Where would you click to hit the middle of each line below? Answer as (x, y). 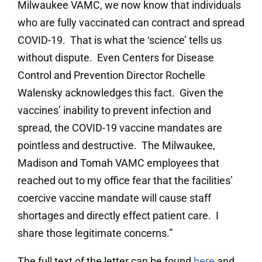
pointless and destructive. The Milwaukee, (116, 145)
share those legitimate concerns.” (95, 233)
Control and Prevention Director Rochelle (111, 75)
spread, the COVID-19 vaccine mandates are (120, 128)
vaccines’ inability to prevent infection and (114, 110)
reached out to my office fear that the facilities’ (125, 180)
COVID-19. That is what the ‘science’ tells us (120, 40)
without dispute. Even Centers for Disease (116, 58)
